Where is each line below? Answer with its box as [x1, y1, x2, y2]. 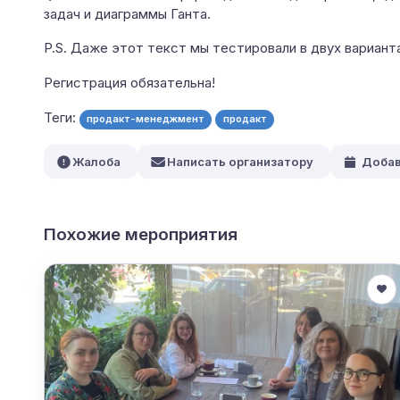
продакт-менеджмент [87, 112, 205, 126]
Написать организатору [163, 154, 313, 170]
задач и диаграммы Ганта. [43, 4, 211, 22]
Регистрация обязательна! [43, 74, 215, 92]
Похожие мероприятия [43, 223, 237, 245]
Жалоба [69, 154, 121, 170]
